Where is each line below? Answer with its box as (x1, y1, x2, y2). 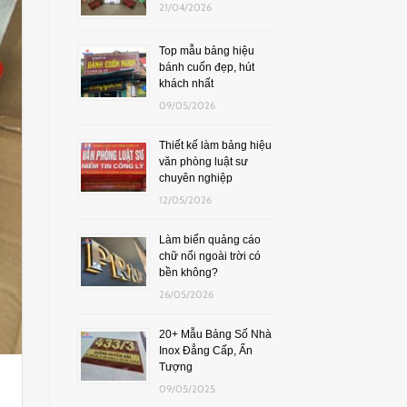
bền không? (158, 265, 218, 279)
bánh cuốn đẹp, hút (158, 60, 254, 74)
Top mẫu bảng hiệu (158, 44, 254, 57)
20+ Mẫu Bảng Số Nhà (158, 327, 272, 341)
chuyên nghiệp (158, 171, 233, 184)
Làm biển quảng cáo (158, 233, 261, 246)
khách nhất (158, 76, 213, 90)
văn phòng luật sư (158, 154, 248, 168)
